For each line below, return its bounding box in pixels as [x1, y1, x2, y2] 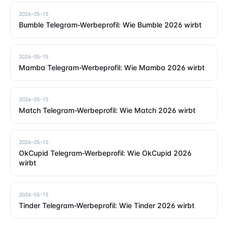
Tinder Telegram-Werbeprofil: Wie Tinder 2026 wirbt [19, 201, 195, 210]
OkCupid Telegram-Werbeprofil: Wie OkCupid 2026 [19, 149, 192, 158]
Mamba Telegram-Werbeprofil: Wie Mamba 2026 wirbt [19, 63, 205, 72]
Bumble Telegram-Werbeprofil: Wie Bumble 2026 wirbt [19, 20, 202, 30]
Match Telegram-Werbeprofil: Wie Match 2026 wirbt [19, 106, 196, 115]
